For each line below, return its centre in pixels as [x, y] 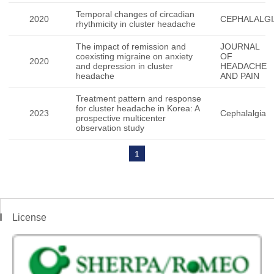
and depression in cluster [124, 66]
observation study [110, 128]
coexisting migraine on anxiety [134, 56]
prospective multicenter [121, 118]
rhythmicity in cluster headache [136, 24]
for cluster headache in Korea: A [138, 108]
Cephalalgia [243, 113]
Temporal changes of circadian [135, 14]
